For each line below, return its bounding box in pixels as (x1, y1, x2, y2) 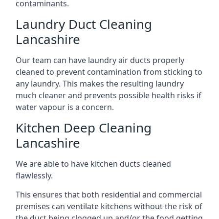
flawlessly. (16, 170, 53, 181)
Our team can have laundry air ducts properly (16, 54, 184, 66)
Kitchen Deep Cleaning (16, 118, 152, 136)
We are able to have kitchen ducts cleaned (16, 158, 171, 169)
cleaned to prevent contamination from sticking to (16, 66, 202, 77)
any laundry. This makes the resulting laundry (16, 78, 184, 89)
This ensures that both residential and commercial (16, 189, 202, 200)
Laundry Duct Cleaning (16, 15, 152, 33)
